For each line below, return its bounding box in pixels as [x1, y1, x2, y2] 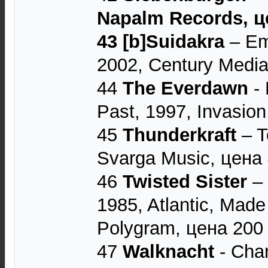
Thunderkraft [123, 124, 236, 145]
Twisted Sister [123, 171, 247, 192]
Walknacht [123, 241, 214, 262]
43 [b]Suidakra [97, 31, 224, 52]
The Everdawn [123, 78, 248, 99]
